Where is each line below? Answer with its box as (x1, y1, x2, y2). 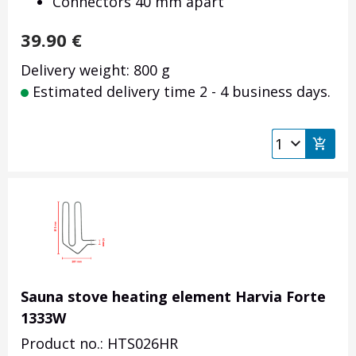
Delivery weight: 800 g (21, 60, 170, 80)
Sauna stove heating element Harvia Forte (21, 287, 326, 307)
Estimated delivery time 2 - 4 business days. (29, 82, 331, 102)
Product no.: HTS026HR (21, 334, 178, 354)
